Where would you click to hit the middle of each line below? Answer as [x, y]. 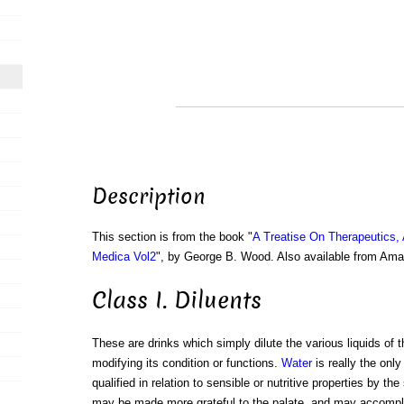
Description [148, 197]
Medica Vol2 [124, 257]
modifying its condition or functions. [186, 363]
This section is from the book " [172, 237]
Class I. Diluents [176, 300]
